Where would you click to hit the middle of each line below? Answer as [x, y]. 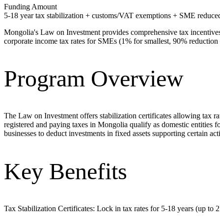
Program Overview [94, 79]
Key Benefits [66, 171]
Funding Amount [30, 6]
